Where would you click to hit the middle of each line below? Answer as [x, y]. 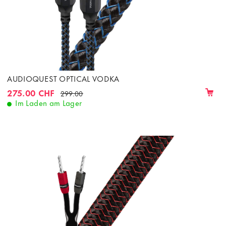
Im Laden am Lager [49, 103]
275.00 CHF [31, 92]
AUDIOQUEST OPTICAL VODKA [63, 78]
